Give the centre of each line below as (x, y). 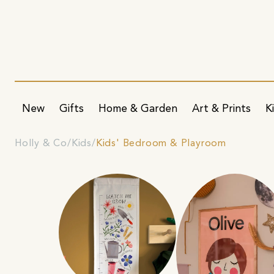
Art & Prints (221, 109)
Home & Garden (138, 109)
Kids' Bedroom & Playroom (161, 143)
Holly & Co (41, 143)
